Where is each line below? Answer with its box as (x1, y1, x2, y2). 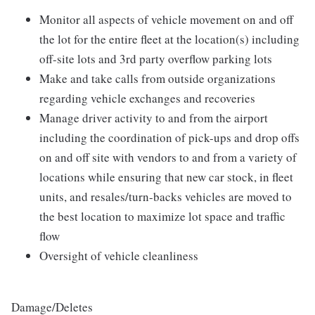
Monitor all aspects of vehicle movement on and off (39, 11, 293, 28)
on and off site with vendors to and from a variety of (39, 149, 297, 166)
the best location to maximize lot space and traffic (39, 208, 285, 225)
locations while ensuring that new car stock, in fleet (39, 169, 293, 186)
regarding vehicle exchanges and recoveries (39, 90, 255, 107)
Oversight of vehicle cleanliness (39, 247, 198, 264)
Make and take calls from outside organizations (39, 70, 276, 87)
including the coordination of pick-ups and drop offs (39, 129, 300, 146)
